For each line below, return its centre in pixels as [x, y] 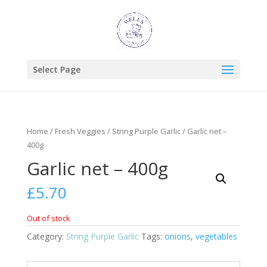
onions [177, 237]
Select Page [56, 69]
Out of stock [48, 218]
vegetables [216, 237]
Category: [46, 237]
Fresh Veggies [80, 131]
